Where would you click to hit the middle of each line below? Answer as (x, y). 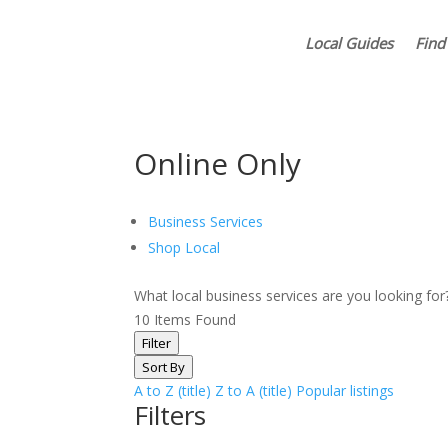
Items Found (193, 319)
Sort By (164, 367)
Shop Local (184, 247)
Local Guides (348, 43)
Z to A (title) (254, 390)
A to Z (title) (173, 390)
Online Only (218, 163)
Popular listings (345, 390)
